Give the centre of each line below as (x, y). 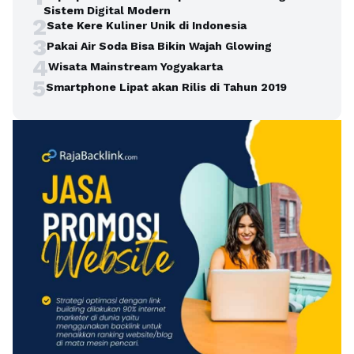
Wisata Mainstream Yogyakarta (136, 67)
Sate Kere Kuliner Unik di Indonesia (147, 26)
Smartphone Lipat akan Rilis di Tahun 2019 (166, 87)
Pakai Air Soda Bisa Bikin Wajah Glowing (159, 46)
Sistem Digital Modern (107, 11)
